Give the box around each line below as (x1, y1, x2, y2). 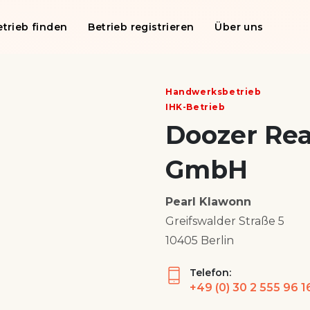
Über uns (215, 21, 264, 33)
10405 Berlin (165, 234, 234, 247)
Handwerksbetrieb (165, 86, 262, 97)
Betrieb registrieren (88, 21, 194, 33)
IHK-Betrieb (165, 102, 226, 112)
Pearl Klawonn (165, 195, 251, 208)
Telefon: (189, 266, 231, 279)
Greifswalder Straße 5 (165, 215, 284, 228)
